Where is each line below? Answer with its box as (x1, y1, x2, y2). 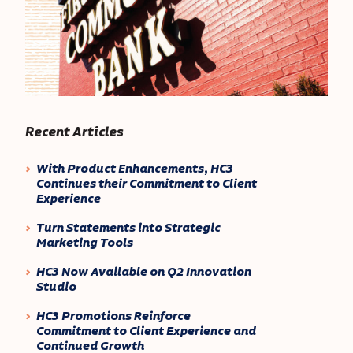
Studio (35, 277, 76, 296)
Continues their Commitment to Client (35, 174, 257, 193)
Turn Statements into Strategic (35, 218, 221, 237)
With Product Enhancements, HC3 (35, 159, 233, 178)
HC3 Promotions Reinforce (35, 307, 191, 325)
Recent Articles (25, 121, 124, 142)
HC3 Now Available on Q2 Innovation (35, 262, 251, 281)
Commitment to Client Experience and (35, 321, 256, 340)
